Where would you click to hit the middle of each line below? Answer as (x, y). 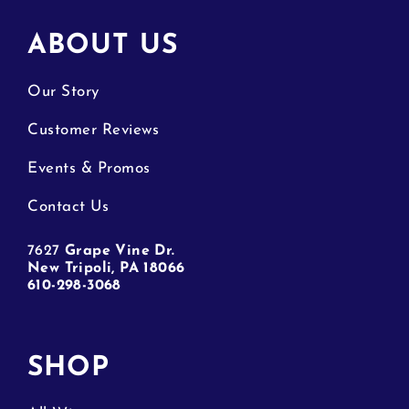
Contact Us (68, 206)
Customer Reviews (93, 130)
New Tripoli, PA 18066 (106, 268)
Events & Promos (89, 168)
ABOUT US (103, 46)
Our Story (63, 91)
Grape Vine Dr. (117, 251)
